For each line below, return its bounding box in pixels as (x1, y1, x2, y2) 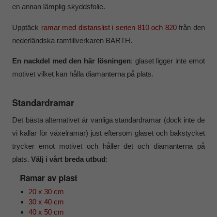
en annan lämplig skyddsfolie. (12, 2, 106, 11)
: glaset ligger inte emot (130, 56, 205, 65)
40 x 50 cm (29, 207, 64, 216)
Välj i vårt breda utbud (31, 155, 106, 164)
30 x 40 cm (29, 197, 64, 206)
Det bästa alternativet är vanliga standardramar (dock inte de (12, 116, 205, 124)
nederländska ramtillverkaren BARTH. (12, 36, 133, 45)
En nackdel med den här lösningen (12, 56, 131, 65)
